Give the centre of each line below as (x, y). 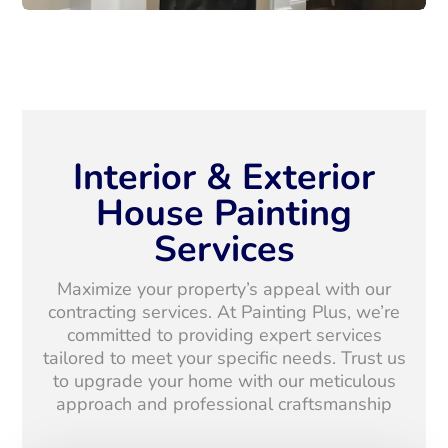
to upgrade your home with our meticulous (224, 381)
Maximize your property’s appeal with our (224, 289)
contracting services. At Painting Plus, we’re (224, 312)
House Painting (224, 214)
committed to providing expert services (224, 335)
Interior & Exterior (224, 178)
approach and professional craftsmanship (224, 404)
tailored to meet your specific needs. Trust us (224, 358)
